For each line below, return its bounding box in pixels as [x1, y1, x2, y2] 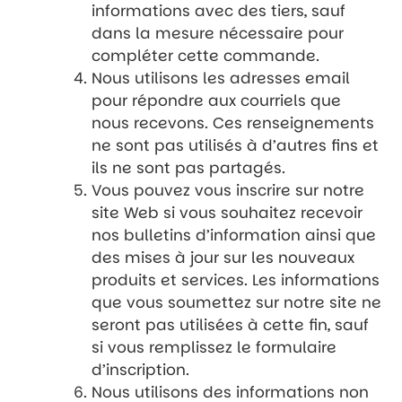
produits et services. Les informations [92, 268, 380, 291]
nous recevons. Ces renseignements [92, 111, 375, 134]
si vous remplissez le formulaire [92, 336, 337, 358]
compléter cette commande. [92, 44, 320, 66]
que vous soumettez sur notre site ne [92, 291, 382, 313]
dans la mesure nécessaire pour [92, 22, 345, 44]
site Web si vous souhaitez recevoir [92, 201, 363, 223]
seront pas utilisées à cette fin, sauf [92, 313, 370, 336]
